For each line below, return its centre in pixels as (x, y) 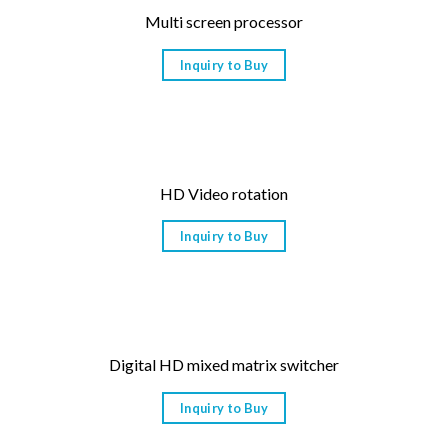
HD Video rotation (224, 193)
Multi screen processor (224, 22)
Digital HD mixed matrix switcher (224, 365)
